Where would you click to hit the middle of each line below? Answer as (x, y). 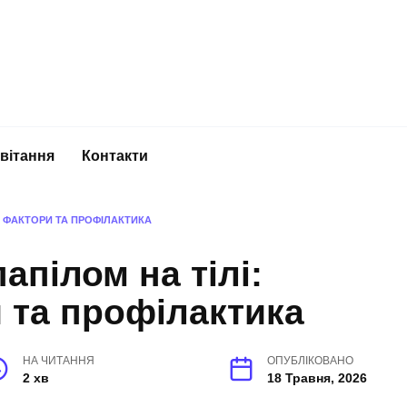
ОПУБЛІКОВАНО (310, 361)
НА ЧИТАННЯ (58, 361)
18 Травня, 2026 (317, 378)
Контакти (115, 155)
